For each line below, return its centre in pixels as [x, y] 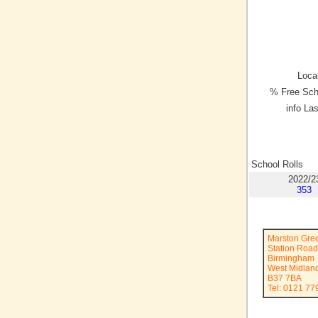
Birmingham [291, 258]
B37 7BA [285, 278]
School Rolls [277, 165]
